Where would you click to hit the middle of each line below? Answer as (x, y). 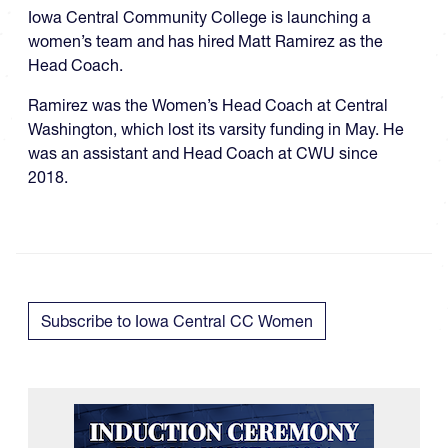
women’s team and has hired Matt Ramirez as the (205, 41)
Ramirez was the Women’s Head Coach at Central (208, 105)
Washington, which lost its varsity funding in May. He (216, 129)
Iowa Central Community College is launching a (199, 17)
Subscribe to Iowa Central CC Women (177, 321)
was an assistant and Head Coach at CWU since (203, 153)
